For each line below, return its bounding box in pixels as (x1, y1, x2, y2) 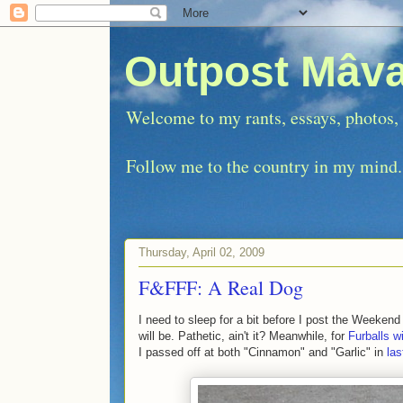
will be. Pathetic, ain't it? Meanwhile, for (139, 329, 348, 343)
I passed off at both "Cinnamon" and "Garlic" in (139, 345, 387, 359)
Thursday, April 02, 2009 (139, 245, 264, 259)
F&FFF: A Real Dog (139, 274, 303, 300)
